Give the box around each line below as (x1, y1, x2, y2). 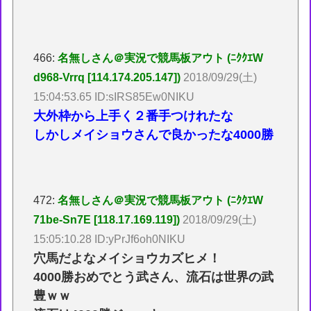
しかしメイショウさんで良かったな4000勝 (33, 128, 274, 142)
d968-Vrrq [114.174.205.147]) (33, 72, 181, 84)
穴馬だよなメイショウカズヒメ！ (33, 251, 221, 265)
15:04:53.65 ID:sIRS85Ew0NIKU (33, 91, 195, 103)
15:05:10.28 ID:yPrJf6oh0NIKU (33, 233, 186, 245)
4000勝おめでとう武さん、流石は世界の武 (33, 269, 274, 284)
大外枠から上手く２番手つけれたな (33, 109, 234, 124)
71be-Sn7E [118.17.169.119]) (33, 213, 180, 226)
